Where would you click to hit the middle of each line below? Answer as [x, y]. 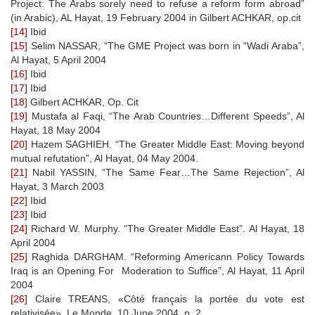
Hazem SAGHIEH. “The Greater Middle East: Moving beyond [166, 144]
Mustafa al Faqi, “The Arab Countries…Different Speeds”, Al [166, 116]
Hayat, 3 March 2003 [57, 186]
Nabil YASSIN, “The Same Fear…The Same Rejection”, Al [166, 172]
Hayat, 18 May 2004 [56, 130]
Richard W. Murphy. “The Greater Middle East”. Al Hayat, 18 [166, 228]
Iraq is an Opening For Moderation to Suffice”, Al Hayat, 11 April [157, 270]
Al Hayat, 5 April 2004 [58, 59]
